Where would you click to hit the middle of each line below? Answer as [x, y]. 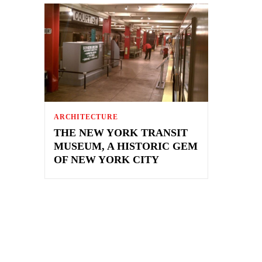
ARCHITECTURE [86, 117]
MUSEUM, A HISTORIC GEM [126, 146]
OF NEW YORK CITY [106, 159]
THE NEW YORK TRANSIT [121, 132]
